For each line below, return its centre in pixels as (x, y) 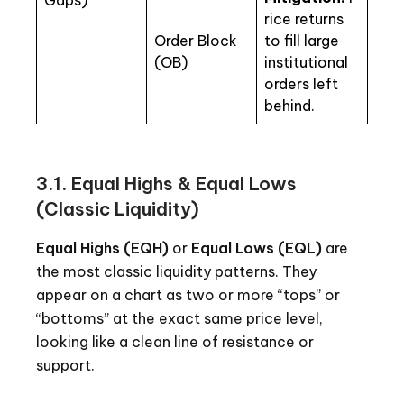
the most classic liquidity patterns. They (176, 272)
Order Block (196, 41)
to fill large (302, 41)
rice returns (304, 19)
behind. (289, 106)
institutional (306, 63)
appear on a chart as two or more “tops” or (188, 295)
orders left (301, 84)
